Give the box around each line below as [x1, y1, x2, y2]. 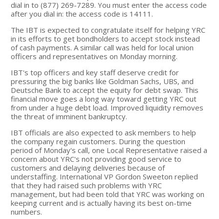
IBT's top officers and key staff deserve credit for [11, 67, 179, 77]
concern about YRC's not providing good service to [11, 153, 182, 164]
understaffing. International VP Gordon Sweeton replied [11, 171, 198, 181]
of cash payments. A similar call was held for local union [11, 42, 194, 52]
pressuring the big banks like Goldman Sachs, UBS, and [11, 76, 194, 86]
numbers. [11, 206, 43, 217]
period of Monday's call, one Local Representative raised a [11, 145, 208, 155]
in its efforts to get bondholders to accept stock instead [11, 33, 200, 44]
